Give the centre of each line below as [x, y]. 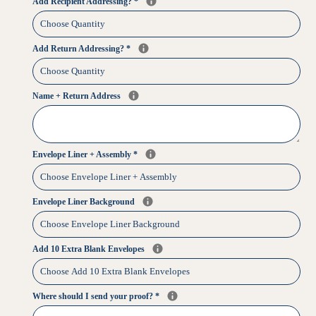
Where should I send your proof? [94, 296]
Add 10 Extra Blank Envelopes [90, 249]
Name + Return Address [78, 96]
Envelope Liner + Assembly [83, 154]
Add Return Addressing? [79, 48]
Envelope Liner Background [85, 201]
